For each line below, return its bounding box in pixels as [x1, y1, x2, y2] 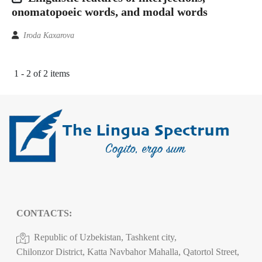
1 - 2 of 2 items [14, 68, 70, 78]
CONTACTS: [16, 208, 72, 218]
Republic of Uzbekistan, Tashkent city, [34, 232, 177, 242]
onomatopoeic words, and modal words [12, 5, 208, 18]
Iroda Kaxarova [23, 30, 74, 40]
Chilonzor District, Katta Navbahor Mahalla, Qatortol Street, [16, 247, 239, 257]
